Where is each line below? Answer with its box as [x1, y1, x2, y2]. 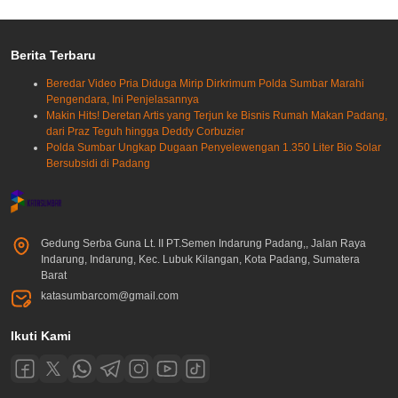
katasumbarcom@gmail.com [41, 290, 179, 303]
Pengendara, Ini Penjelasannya [46, 93, 199, 107]
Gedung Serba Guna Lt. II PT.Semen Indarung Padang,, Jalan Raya [41, 237, 366, 251]
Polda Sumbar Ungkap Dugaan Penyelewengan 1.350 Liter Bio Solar [46, 141, 381, 155]
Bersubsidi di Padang [46, 157, 150, 171]
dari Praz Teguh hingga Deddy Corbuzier [46, 125, 244, 139]
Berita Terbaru [11, 48, 96, 63]
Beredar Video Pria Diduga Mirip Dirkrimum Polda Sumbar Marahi [46, 77, 364, 91]
